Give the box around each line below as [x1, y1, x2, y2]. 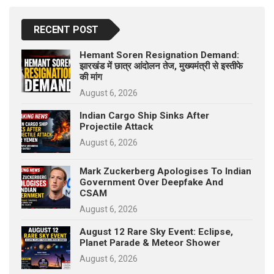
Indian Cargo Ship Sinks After [80, 110, 209, 122]
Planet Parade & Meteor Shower [80, 237, 220, 249]
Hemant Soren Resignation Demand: [80, 50, 239, 61]
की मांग [80, 72, 102, 83]
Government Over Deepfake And [80, 177, 223, 188]
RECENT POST [34, 24, 99, 36]
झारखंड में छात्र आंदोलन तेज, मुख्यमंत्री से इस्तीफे [80, 61, 243, 72]
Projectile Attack [80, 121, 153, 133]
